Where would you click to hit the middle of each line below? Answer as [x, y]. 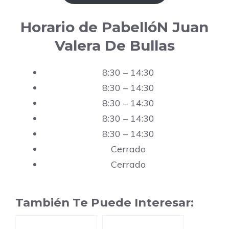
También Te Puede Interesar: [105, 203]
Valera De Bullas [114, 46]
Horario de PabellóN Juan [114, 27]
